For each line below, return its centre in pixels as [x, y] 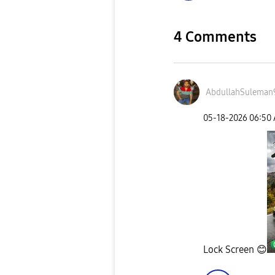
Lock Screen [230, 249]
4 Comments [215, 37]
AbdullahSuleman [239, 92]
